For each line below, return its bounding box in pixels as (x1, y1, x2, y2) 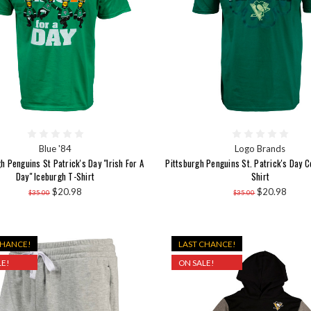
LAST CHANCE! (178, 238, 235, 249)
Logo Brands (235, 143, 286, 155)
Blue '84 (39, 143, 72, 155)
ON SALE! (178, 257, 214, 267)
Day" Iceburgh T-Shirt (15, 169, 95, 184)
